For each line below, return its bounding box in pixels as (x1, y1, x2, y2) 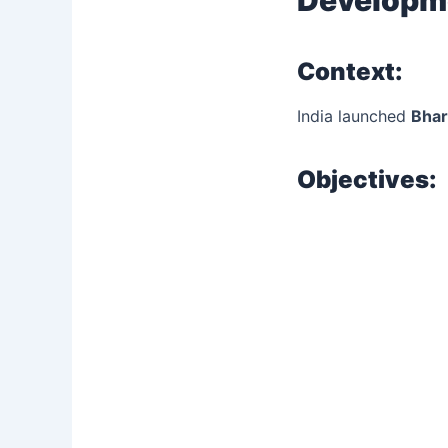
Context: (297, 56, 403, 86)
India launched (297, 105, 411, 126)
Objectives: (297, 164, 437, 194)
